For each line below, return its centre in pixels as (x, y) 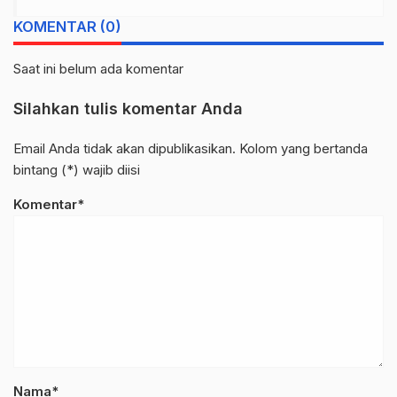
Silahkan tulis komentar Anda (128, 108)
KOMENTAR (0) (67, 26)
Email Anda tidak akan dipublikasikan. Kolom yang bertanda (191, 148)
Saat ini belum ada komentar (98, 68)
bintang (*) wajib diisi (77, 169)
